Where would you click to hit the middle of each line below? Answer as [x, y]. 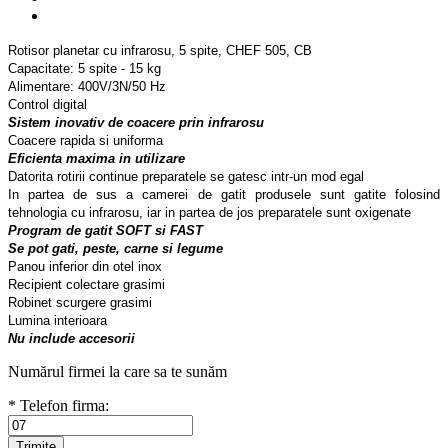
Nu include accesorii [71, 339]
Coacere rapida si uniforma [85, 141]
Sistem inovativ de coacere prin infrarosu [136, 123]
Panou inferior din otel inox [85, 267]
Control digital [47, 105]
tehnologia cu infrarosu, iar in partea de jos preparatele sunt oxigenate [209, 213]
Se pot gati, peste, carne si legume [115, 249]
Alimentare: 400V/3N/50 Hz [87, 87]
